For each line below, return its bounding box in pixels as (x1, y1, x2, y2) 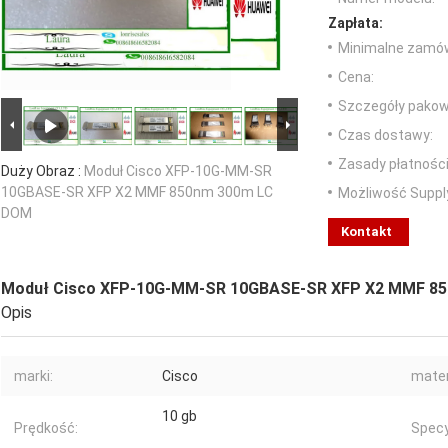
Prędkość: (14, 420, 78, 437)
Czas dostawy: (338, 127, 433, 144)
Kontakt (341, 224, 392, 240)
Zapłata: (328, 15, 383, 32)
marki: (14, 368, 53, 385)
